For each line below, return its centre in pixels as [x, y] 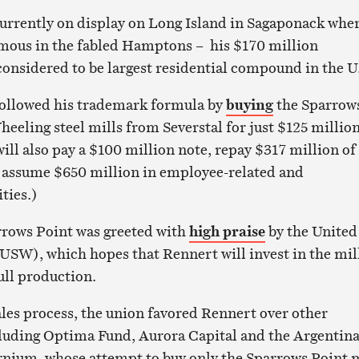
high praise [227, 232]
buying [249, 105]
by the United [311, 232]
